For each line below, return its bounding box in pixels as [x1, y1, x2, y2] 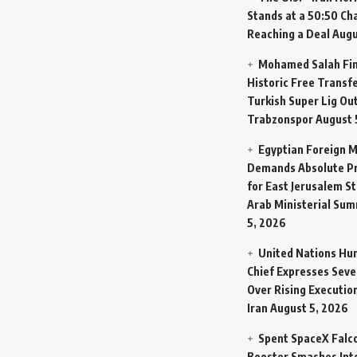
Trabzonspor [247, 112, 313, 126]
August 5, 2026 [270, 300, 348, 315]
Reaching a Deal [247, 26, 330, 41]
